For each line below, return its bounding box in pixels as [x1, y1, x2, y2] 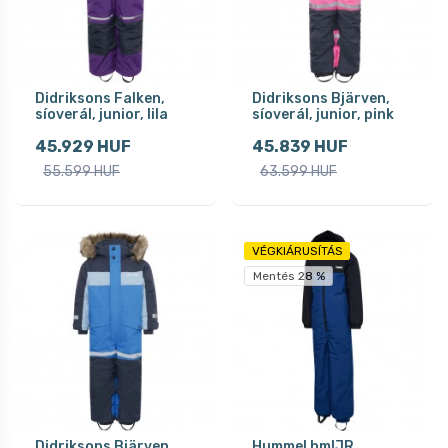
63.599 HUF [260, 162, 337, 180]
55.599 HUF [43, 162, 120, 180]
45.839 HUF [252, 136, 348, 156]
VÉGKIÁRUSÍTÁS [251, 243, 343, 258]
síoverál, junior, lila [35, 105, 168, 123]
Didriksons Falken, [35, 89, 165, 107]
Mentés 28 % [252, 268, 325, 283]
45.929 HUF [35, 136, 131, 156]
